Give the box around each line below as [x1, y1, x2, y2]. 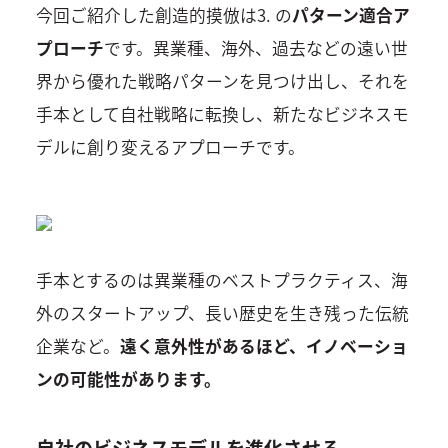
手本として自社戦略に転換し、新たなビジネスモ [35, 102, 409, 127]
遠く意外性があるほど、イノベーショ [119, 334, 408, 359]
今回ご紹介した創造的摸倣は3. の [35, 3, 292, 28]
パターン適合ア [291, 3, 410, 28]
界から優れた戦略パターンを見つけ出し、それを [35, 69, 409, 94]
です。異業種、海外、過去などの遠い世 [103, 36, 408, 61]
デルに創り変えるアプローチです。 [35, 135, 305, 160]
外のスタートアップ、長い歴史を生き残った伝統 [35, 301, 409, 326]
